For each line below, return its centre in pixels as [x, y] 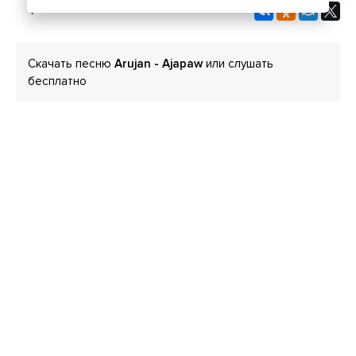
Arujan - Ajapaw [159, 64]
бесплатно [57, 81]
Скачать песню [71, 64]
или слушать [238, 64]
